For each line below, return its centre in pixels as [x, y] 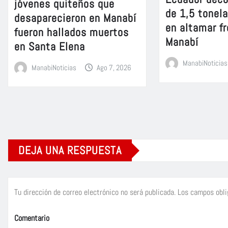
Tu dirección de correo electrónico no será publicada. [95, 192]
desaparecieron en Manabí [75, 18]
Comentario [32, 218]
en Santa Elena [50, 46]
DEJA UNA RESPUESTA [70, 150]
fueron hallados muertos [72, 32]
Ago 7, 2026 [114, 67]
